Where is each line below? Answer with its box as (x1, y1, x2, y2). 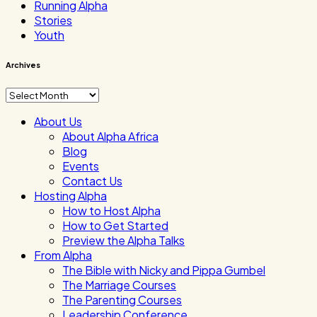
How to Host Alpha (62, 203, 161, 219)
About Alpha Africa (62, 129, 158, 144)
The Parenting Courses (62, 292, 182, 308)
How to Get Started (62, 218, 168, 234)
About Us (34, 114, 82, 129)
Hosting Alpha (34, 188, 107, 204)
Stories (34, 13, 72, 28)
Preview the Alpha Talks (62, 233, 185, 248)
